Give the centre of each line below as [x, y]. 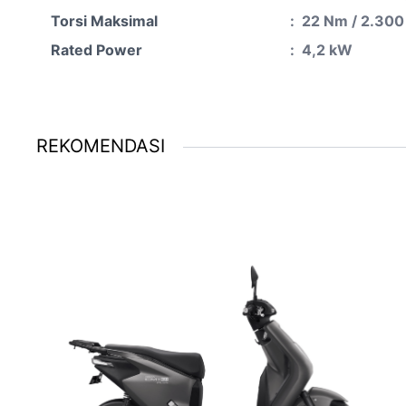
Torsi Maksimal [104, 21]
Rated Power [97, 50]
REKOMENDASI [101, 146]
